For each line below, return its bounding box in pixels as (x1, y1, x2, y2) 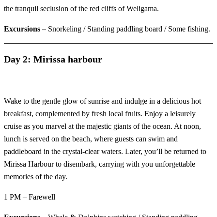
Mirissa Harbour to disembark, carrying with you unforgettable (4, 160, 195, 169)
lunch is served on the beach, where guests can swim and (4, 135, 178, 143)
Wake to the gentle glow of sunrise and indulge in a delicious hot (4, 97, 201, 106)
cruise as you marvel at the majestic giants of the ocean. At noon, (4, 122, 201, 131)
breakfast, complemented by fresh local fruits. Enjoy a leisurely (4, 109, 196, 118)
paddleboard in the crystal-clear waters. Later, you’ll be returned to (4, 147, 206, 156)
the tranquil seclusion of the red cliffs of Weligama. (4, 4, 159, 13)
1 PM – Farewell (4, 193, 55, 201)
